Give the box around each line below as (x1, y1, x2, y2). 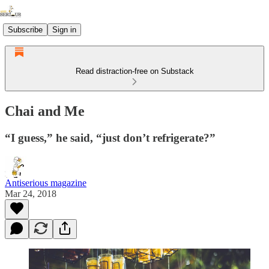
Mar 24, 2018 (5, 188, 56, 199)
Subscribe (8, 25, 43, 34)
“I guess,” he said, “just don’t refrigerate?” (5, 131, 216, 144)
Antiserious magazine (5, 177, 86, 188)
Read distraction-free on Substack (75, 67, 194, 76)
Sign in (52, 25, 76, 34)
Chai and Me (5, 103, 85, 119)
